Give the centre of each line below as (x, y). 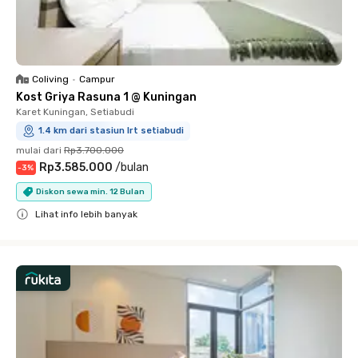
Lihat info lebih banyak (86, 214)
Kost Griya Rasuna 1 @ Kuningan (106, 97)
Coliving (50, 79)
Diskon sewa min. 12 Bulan (90, 191)
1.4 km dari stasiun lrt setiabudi (111, 131)
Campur (97, 79)
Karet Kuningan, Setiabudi (75, 112)
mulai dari (39, 150)
